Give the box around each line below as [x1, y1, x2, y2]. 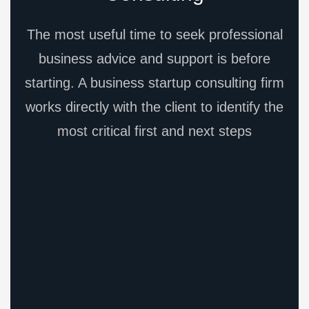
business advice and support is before [39, 51, 270, 66]
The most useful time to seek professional [26, 27, 283, 42]
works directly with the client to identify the [26, 99, 283, 114]
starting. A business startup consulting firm [25, 75, 284, 90]
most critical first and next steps [57, 123, 252, 139]
